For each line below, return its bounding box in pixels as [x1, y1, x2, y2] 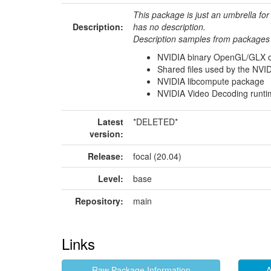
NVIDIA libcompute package [157, 75, 264, 87]
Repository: [75, 195, 123, 207]
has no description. [133, 21, 206, 33]
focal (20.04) [133, 150, 181, 162]
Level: [98, 172, 123, 184]
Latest [97, 116, 123, 128]
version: [90, 128, 123, 140]
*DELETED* [133, 116, 178, 128]
